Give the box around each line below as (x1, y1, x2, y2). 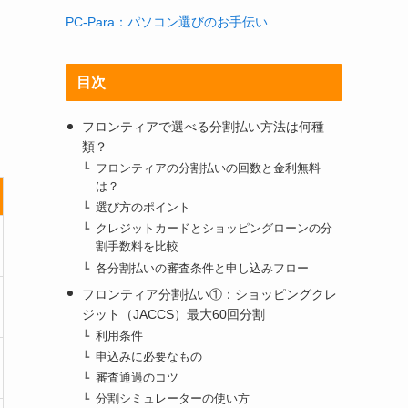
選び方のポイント (96, 201, 191, 215)
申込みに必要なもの (96, 350, 203, 363)
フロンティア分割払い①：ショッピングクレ (81, 286, 337, 301)
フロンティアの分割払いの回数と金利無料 (96, 162, 321, 176)
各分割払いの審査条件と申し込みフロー (96, 261, 310, 275)
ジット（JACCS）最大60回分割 (81, 306, 265, 321)
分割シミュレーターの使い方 (96, 393, 250, 406)
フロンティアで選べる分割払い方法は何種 (81, 119, 324, 134)
